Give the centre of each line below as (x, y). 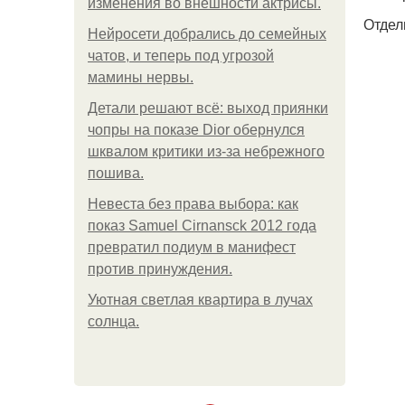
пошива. (116, 173)
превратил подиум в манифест (192, 247)
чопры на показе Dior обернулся (196, 130)
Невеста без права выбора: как (193, 204)
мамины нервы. (141, 77)
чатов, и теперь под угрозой (181, 56)
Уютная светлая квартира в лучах (200, 300)
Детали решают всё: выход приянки (208, 108)
